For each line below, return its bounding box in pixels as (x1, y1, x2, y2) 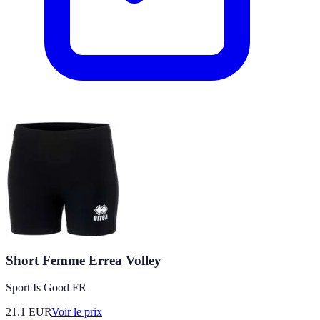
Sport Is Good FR (6, 281, 86, 294)
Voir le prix (51, 306, 102, 319)
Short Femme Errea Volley (6, 252, 161, 268)
